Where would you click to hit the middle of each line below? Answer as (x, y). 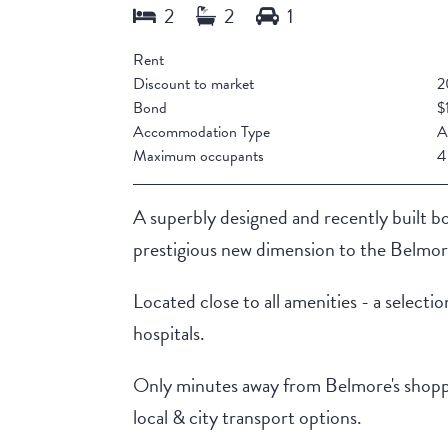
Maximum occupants (199, 156)
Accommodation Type (202, 132)
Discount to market (194, 84)
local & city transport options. (248, 417)
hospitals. (169, 333)
